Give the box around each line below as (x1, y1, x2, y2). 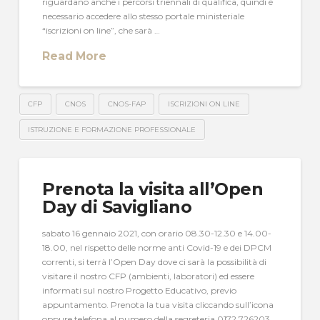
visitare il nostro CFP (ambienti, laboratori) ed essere (42, 270, 255, 281)
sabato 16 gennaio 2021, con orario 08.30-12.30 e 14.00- (42, 227, 272, 239)
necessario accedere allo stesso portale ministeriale (42, 10, 245, 21)
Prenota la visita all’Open (42, 178, 264, 199)
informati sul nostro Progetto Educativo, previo (42, 284, 237, 296)
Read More (42, 49, 107, 64)
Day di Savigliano (42, 196, 192, 217)
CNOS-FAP (107, 99, 146, 109)
